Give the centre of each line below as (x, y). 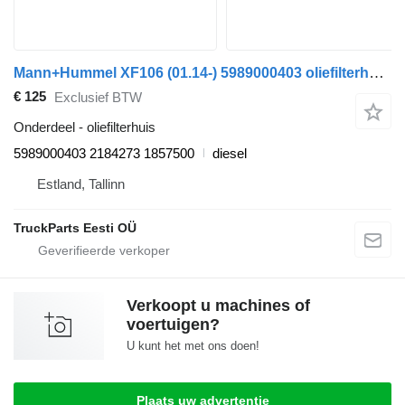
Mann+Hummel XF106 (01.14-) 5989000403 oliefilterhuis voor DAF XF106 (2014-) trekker (377, 72)
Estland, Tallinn (81, 184)
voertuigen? (173, 324)
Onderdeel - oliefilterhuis (85, 127)
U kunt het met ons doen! (193, 345)
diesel (230, 153)
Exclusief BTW (98, 98)
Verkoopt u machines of (218, 305)
